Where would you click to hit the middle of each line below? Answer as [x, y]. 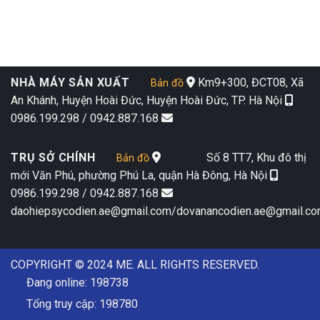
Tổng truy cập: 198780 [82, 304]
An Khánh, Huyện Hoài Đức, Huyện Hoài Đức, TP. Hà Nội [148, 100]
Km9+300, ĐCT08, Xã [249, 82]
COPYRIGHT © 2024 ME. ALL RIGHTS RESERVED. [135, 264]
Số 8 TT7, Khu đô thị [233, 157]
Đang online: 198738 [77, 282]
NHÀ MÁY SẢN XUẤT [70, 82]
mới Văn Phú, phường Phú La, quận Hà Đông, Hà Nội [140, 175]
